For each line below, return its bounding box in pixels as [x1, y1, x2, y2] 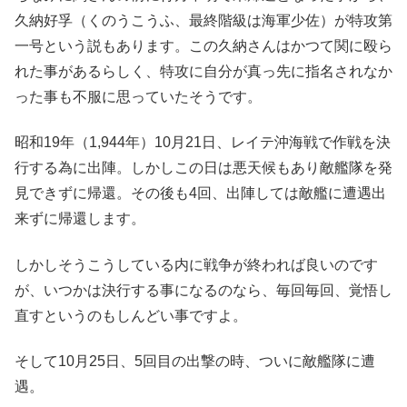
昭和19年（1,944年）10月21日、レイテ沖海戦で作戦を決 [15, 134, 391, 151]
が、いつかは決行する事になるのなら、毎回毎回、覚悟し [15, 282, 392, 298]
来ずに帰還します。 [15, 211, 145, 227]
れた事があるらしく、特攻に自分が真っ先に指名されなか [15, 63, 392, 79]
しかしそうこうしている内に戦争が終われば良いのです [15, 256, 378, 273]
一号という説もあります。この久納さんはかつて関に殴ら [15, 37, 392, 54]
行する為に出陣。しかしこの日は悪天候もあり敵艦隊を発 [15, 160, 392, 176]
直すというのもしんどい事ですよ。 [15, 307, 247, 323]
